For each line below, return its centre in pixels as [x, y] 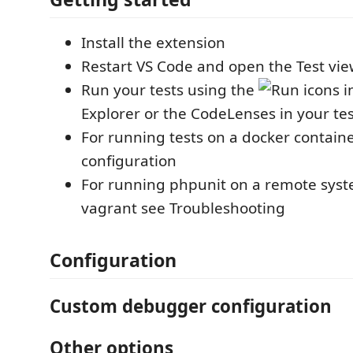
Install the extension [153, 43]
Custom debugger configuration [191, 306]
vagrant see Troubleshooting [183, 208]
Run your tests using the [170, 90]
